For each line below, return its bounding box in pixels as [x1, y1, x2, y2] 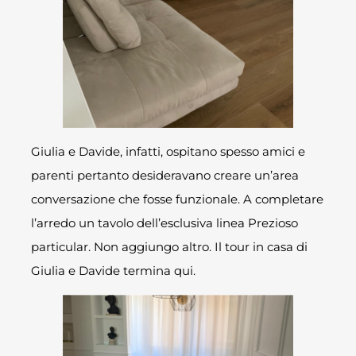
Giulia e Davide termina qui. [31, 263, 196, 279]
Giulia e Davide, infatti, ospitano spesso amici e [31, 144, 306, 160]
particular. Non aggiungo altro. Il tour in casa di [31, 239, 308, 255]
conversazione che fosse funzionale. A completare [31, 192, 324, 207]
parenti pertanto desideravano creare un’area [31, 168, 300, 184]
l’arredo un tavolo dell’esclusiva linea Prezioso [31, 215, 299, 231]
